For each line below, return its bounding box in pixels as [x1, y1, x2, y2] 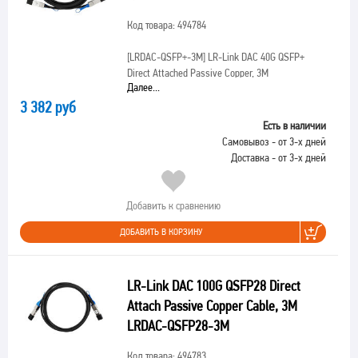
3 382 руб [20, 97, 76, 117]
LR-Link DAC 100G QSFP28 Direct [126, 277, 300, 294]
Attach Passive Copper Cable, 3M [126, 297, 297, 314]
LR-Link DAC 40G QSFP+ [205, 50, 304, 63]
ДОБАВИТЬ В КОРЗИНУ [120, 226, 202, 237]
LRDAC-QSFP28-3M [126, 317, 229, 334]
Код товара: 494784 [126, 18, 206, 31]
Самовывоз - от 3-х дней [222, 135, 326, 148]
